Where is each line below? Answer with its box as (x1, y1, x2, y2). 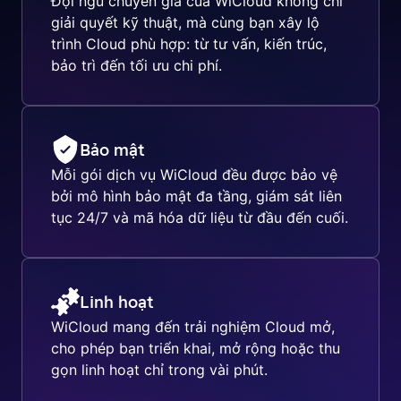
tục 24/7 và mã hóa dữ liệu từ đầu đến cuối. (51, 209, 348, 226)
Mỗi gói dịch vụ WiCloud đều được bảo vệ (51, 166, 337, 183)
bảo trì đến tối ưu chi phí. (51, 56, 222, 74)
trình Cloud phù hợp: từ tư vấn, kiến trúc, (51, 35, 327, 53)
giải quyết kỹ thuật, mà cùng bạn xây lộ (51, 13, 320, 31)
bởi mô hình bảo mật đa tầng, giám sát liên (51, 187, 342, 205)
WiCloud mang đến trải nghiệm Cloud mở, (51, 318, 335, 336)
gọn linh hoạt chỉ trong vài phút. (51, 361, 268, 379)
